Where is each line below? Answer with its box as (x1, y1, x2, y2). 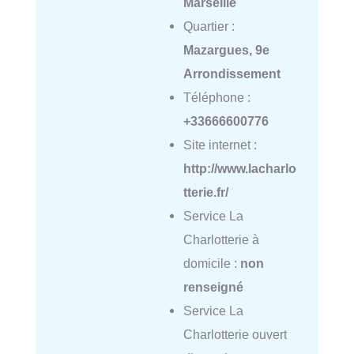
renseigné (183, 280, 243, 295)
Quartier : (183, 19, 235, 34)
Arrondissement (183, 66, 281, 81)
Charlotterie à (183, 232, 259, 247)
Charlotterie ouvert (183, 327, 287, 342)
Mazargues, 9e (183, 43, 269, 58)
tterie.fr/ (183, 185, 228, 200)
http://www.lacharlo (183, 161, 296, 176)
